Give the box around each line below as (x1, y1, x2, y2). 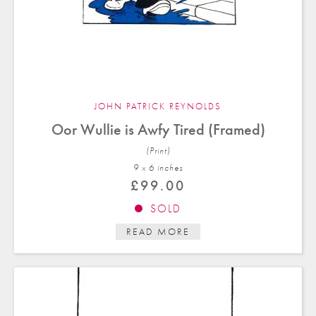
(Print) (145, 145, 171, 157)
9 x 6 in (133, 162, 164, 174)
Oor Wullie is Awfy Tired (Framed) (51, 120, 265, 140)
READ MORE (126, 226, 190, 238)
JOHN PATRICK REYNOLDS (95, 101, 221, 112)
